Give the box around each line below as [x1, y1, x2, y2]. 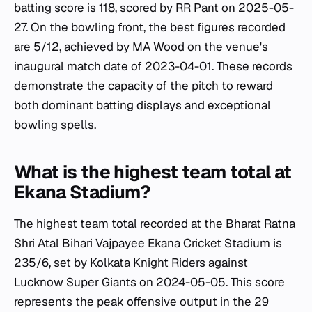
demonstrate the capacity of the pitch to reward [14, 78, 273, 93]
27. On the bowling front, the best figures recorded [14, 19, 286, 35]
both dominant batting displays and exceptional [14, 97, 271, 113]
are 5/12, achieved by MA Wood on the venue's [14, 39, 268, 54]
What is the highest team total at [14, 160, 292, 184]
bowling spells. [14, 117, 96, 132]
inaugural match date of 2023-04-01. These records [14, 58, 292, 74]
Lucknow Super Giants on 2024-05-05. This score [14, 274, 285, 290]
